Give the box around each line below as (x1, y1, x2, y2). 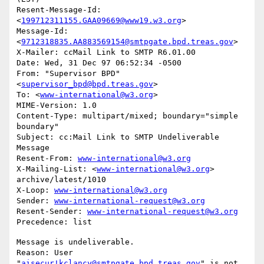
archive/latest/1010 (16, 175, 106, 184)
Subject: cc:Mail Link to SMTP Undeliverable (16, 133, 219, 142)
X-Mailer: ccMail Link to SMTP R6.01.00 (16, 48, 196, 57)
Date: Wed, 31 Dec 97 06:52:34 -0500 (16, 58, 181, 68)
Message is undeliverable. (16, 237, 134, 247)
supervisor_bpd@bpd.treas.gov (21, 80, 153, 89)
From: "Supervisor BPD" (16, 69, 120, 78)
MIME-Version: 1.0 (16, 101, 97, 110)
